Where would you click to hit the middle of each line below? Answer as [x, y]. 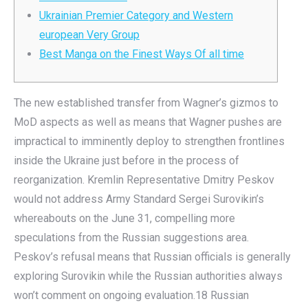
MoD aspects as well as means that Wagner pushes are [148, 122]
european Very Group [89, 35]
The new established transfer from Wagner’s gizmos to [146, 103]
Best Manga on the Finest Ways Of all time [142, 54]
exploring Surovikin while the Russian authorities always [148, 276]
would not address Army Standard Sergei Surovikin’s [139, 199]
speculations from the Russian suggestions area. [131, 238]
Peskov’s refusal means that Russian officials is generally [152, 257]
